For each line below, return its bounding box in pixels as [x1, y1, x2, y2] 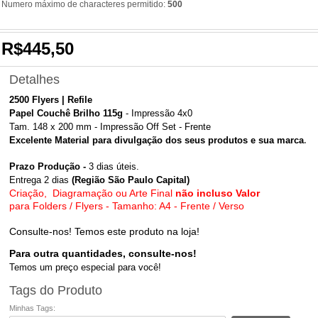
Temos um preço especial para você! [9, 262, 162, 273]
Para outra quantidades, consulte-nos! [9, 248, 197, 260]
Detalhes [9, 72, 60, 87]
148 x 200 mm [33, 121, 92, 133]
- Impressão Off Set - [92, 121, 182, 133]
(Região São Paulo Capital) [69, 175, 190, 186]
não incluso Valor [175, 187, 261, 199]
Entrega [9, 175, 42, 186]
